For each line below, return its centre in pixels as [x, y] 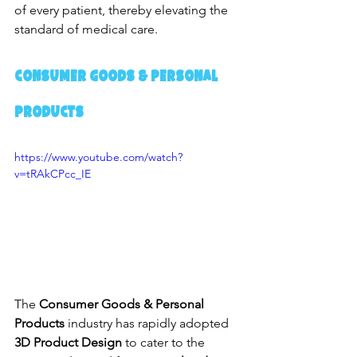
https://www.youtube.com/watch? [98, 157]
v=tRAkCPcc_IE [53, 173]
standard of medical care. [86, 29]
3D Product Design [68, 343]
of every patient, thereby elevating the [123, 10]
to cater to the [165, 343]
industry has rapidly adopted [148, 324]
